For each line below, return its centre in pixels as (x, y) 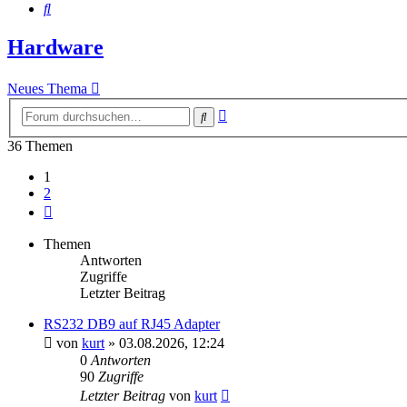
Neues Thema (47, 89)
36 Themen (40, 145)
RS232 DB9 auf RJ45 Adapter (132, 323)
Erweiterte (256, 112)
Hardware (55, 48)
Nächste (75, 208)
